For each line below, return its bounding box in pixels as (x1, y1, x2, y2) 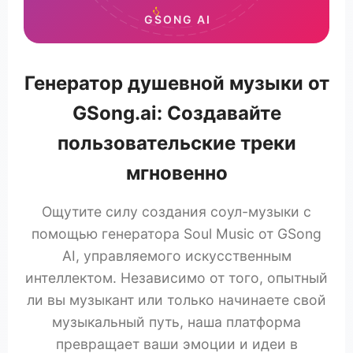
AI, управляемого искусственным (61, 247, 292, 264)
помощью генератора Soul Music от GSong (32, 225, 321, 242)
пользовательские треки (57, 131, 296, 154)
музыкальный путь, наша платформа (52, 313, 301, 330)
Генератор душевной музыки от (24, 71, 329, 95)
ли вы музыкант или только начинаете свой (27, 291, 326, 308)
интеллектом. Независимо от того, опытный (25, 269, 328, 286)
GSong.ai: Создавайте (72, 101, 281, 124)
